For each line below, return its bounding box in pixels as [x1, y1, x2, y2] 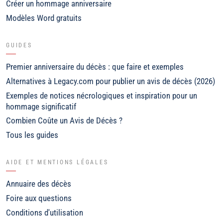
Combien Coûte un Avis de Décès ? [6, 115, 122, 126]
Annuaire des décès [6, 179, 71, 189]
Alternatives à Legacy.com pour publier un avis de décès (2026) [6, 76, 215, 86]
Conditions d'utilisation [6, 207, 83, 218]
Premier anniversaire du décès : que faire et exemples [6, 62, 184, 72]
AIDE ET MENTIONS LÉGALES [6, 159, 109, 166]
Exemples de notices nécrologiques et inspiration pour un [6, 90, 197, 101]
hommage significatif [6, 101, 76, 111]
